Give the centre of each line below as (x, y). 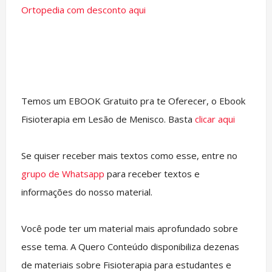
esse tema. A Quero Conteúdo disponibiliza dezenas (130, 247)
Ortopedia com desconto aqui (83, 10)
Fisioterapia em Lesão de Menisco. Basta (108, 119)
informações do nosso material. (87, 192)
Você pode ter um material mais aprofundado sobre (129, 229)
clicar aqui (215, 119)
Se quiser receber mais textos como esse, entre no (129, 156)
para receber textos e (153, 174)
